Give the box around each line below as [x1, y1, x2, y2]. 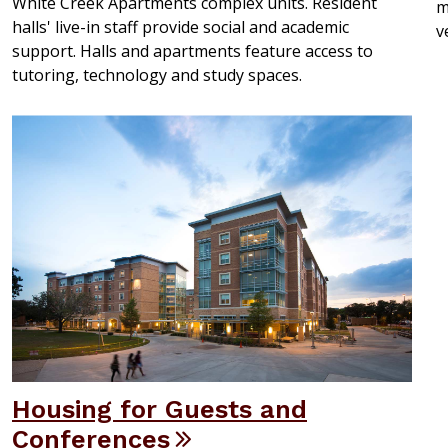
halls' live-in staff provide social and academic [12, 16, 349, 39]
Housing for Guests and [12, 394, 307, 425]
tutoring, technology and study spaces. [12, 64, 302, 87]
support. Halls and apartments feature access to [12, 40, 373, 63]
